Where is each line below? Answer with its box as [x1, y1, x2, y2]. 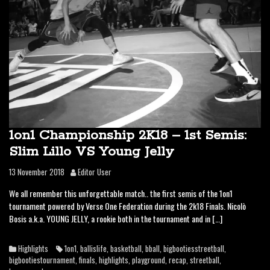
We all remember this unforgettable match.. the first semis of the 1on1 [9, 187, 233, 199]
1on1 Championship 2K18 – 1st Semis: [9, 127, 246, 144]
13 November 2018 [9, 166, 64, 178]
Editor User [78, 166, 111, 178]
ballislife [80, 242, 107, 254]
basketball [110, 242, 142, 254]
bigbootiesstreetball [163, 242, 224, 254]
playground [132, 254, 165, 266]
